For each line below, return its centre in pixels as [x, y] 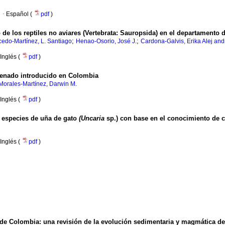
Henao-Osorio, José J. [106, 41]
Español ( [20, 14]
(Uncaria [92, 119]
